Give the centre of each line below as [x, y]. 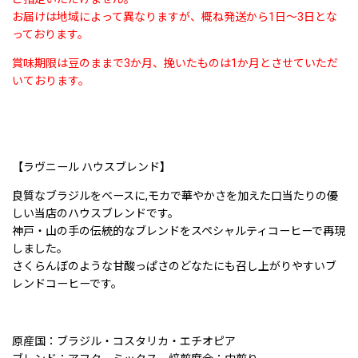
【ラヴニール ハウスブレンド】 [91, 167]
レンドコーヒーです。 [67, 283]
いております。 [51, 80]
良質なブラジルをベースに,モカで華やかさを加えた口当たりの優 [175, 195]
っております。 [50, 34]
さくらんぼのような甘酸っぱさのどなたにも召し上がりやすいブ [174, 266]
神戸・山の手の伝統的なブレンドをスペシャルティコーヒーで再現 [179, 231]
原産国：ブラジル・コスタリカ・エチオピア [124, 342]
